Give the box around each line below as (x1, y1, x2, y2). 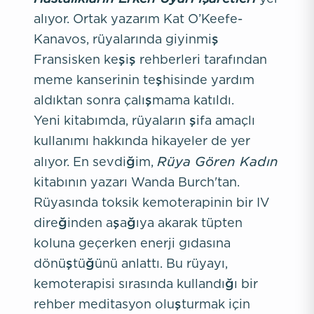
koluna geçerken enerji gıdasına (34, 236, 231, 250)
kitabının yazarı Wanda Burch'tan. (34, 175, 240, 189)
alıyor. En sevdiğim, (34, 155, 157, 168)
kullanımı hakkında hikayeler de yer (34, 134, 250, 147)
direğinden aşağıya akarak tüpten (34, 216, 243, 229)
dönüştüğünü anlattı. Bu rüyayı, (34, 257, 228, 270)
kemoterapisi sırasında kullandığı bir (34, 277, 258, 290)
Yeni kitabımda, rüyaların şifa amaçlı (34, 114, 255, 127)
